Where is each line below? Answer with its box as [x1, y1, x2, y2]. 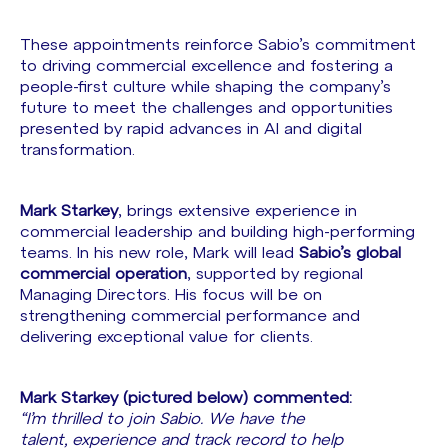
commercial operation [20, 266, 187, 282]
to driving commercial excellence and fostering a [20, 58, 393, 74]
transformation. [20, 142, 140, 158]
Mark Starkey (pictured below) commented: [20, 390, 352, 406]
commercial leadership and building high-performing [20, 224, 415, 240]
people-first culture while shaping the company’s [20, 79, 391, 95]
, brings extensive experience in [118, 203, 357, 219]
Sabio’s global [299, 245, 401, 261]
